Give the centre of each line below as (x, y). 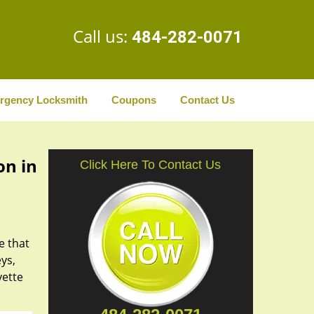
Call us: (102, 36)
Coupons (134, 100)
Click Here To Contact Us (151, 165)
